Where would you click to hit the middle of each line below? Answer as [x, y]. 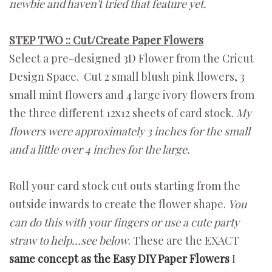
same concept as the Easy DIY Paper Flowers [119, 258]
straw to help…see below [69, 240]
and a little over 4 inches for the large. [100, 149]
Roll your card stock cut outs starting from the [125, 185]
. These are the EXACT [184, 240]
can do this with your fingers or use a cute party [124, 222]
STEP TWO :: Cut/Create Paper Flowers [106, 40]
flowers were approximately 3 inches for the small [130, 131]
